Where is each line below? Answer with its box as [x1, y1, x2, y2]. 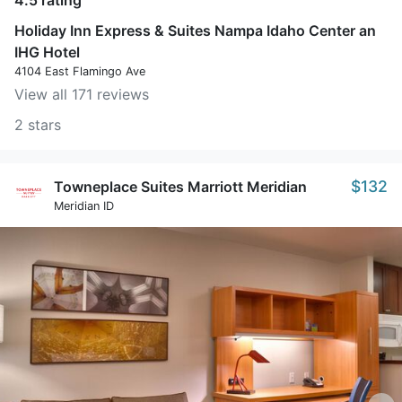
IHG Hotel [14, 43, 80, 61]
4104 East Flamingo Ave [14, 65, 145, 78]
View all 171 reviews [14, 85, 149, 103]
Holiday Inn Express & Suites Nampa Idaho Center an [14, 22, 376, 39]
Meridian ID [54, 199, 114, 213]
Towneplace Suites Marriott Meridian [54, 178, 307, 196]
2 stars [14, 116, 61, 134]
